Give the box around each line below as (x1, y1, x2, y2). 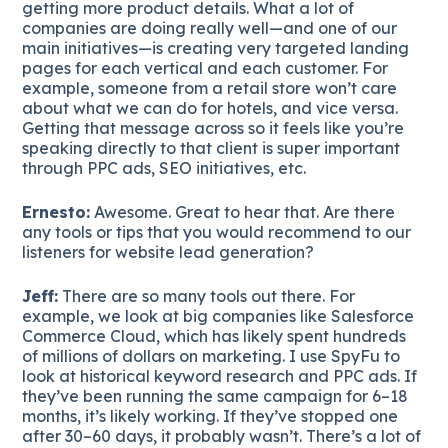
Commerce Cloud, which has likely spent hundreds (22, 325, 407, 346)
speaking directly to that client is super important (22, 137, 401, 158)
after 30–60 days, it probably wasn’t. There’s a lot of (22, 425, 422, 446)
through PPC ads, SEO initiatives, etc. (22, 157, 307, 178)
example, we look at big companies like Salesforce (22, 305, 415, 326)
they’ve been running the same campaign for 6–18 (22, 385, 409, 406)
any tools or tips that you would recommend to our (22, 221, 412, 242)
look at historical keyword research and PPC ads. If (22, 365, 418, 386)
